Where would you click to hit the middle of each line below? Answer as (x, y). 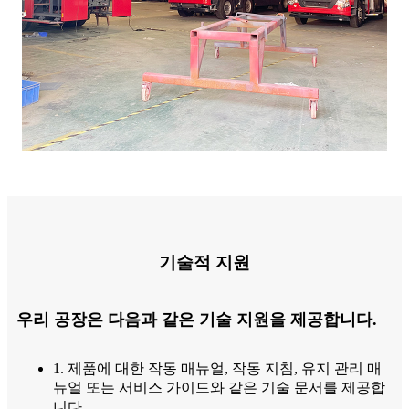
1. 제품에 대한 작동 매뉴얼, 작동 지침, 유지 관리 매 (217, 369)
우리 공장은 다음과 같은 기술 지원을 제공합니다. (197, 320)
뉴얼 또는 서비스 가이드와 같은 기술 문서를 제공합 (219, 388)
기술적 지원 (204, 263)
